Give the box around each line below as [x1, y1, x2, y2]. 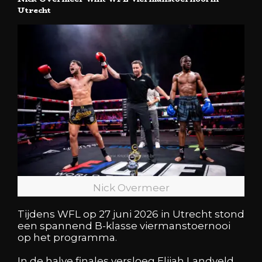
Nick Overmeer [92, 181, 170, 194]
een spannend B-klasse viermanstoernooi [18, 220, 230, 232]
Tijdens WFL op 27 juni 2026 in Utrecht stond [18, 208, 244, 220]
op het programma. [18, 232, 117, 244]
